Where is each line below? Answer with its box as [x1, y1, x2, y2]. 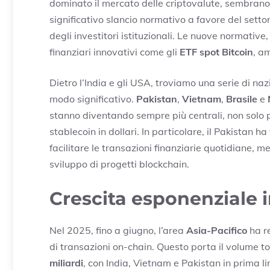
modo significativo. [49, 93, 136, 105]
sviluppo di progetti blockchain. [49, 158, 189, 171]
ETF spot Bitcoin [180, 46, 253, 58]
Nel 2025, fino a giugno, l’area [49, 224, 186, 237]
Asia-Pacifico [186, 224, 247, 237]
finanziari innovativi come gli [49, 46, 180, 58]
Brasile [226, 93, 257, 105]
